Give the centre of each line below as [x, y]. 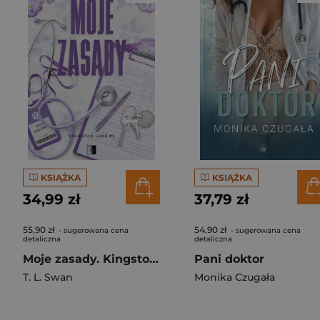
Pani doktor [229, 259]
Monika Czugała [235, 277]
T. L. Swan [48, 277]
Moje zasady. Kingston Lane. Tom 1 [154, 259]
